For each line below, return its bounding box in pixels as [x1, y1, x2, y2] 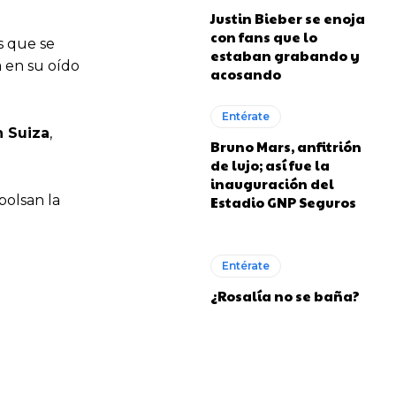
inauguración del [210, 174, 335, 193]
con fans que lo [210, 27, 318, 46]
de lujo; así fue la [210, 156, 331, 174]
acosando [210, 65, 282, 83]
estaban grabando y [210, 46, 361, 65]
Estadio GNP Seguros [210, 193, 357, 211]
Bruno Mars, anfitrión [210, 137, 362, 156]
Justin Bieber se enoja [210, 9, 366, 27]
